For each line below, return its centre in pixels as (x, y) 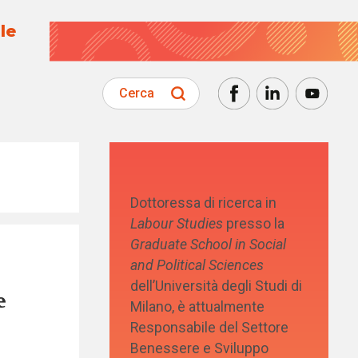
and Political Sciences (197, 265)
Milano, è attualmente (198, 306)
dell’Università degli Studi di (217, 286)
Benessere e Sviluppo (200, 348)
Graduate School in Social (209, 244)
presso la (254, 223)
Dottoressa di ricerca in (204, 203)
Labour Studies (177, 223)
